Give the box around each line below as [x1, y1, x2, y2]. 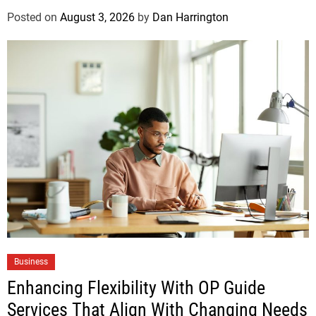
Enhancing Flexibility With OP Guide [7, 277, 265, 299]
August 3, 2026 [60, 11, 135, 25]
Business [14, 257, 48, 267]
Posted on [7, 11, 60, 25]
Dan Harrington [152, 11, 229, 25]
